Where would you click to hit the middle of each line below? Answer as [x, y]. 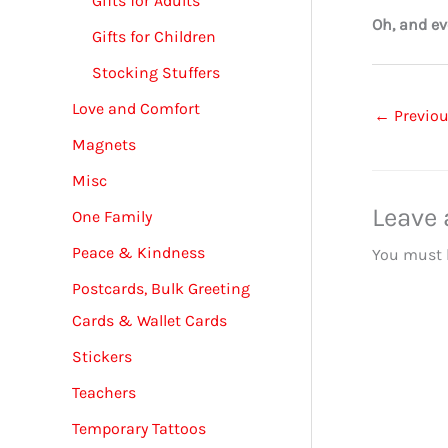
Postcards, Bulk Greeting [161, 288]
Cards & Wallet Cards [149, 320]
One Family [112, 216]
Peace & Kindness [138, 252]
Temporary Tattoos [139, 428]
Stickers [102, 356]
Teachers [104, 392]
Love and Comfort [136, 108]
